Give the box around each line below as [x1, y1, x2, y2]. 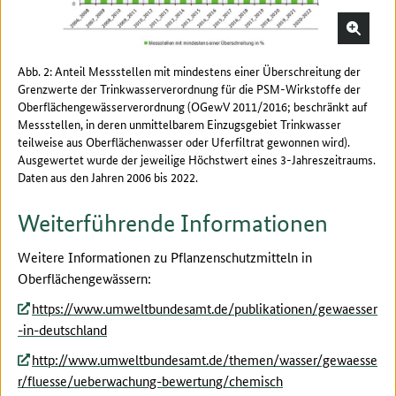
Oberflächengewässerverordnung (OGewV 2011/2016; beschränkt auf [18, 96, 368, 115]
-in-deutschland [18, 319, 107, 339]
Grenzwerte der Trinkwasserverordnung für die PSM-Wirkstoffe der [18, 79, 361, 97]
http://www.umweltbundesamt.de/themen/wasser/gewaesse [32, 349, 377, 369]
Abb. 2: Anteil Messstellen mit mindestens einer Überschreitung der [18, 61, 361, 80]
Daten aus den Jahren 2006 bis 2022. [18, 167, 198, 186]
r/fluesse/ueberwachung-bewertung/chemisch [18, 370, 283, 390]
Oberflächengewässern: [18, 268, 151, 287]
